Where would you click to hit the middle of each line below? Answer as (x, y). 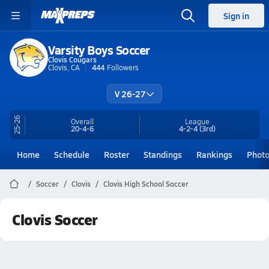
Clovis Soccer (55, 219)
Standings (163, 154)
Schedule (72, 154)
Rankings (214, 154)
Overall (83, 121)
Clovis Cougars (72, 59)
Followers (123, 67)
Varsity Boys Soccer (99, 50)
